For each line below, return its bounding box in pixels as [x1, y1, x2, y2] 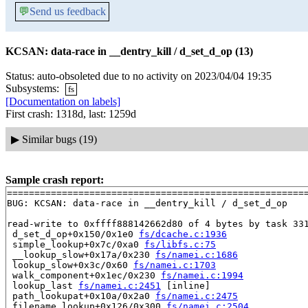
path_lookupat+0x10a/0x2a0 [7, 290, 155, 301]
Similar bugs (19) [21, 133, 97, 145]
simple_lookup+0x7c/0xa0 [7, 239, 144, 250]
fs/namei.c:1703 [133, 259, 216, 270]
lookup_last [7, 280, 78, 291]
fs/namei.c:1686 [155, 249, 238, 260]
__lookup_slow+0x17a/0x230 [7, 249, 155, 260]
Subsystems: [5, 82, 62, 94]
